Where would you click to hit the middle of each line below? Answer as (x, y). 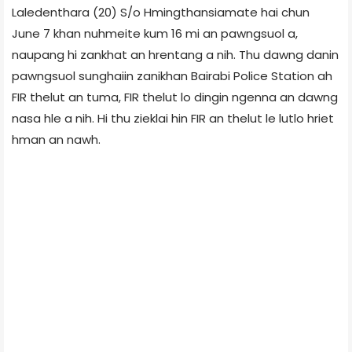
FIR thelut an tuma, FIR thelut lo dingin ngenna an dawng (175, 97)
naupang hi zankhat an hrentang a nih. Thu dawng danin (175, 54)
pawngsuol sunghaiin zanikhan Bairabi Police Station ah (172, 75)
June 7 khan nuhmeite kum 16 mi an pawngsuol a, (155, 33)
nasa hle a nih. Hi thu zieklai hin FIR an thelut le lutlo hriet (173, 118)
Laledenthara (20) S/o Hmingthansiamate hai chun (161, 12)
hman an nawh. (56, 139)
